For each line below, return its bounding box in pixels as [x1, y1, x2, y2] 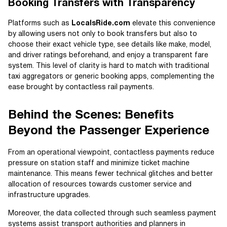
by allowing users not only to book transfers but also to [8, 30, 197, 37]
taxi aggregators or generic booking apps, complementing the [8, 73, 214, 80]
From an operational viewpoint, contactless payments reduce [8, 149, 214, 156]
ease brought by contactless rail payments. [8, 84, 154, 91]
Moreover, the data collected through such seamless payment [8, 210, 216, 217]
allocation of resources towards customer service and [8, 181, 192, 188]
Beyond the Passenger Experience [8, 125, 209, 137]
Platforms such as [8, 20, 71, 27]
